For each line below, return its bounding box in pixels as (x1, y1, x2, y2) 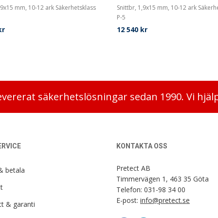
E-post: (116, 196, 140, 205)
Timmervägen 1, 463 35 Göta (116, 174, 209, 183)
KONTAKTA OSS (116, 142, 167, 150)
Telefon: (116, 185, 144, 194)
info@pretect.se (140, 196, 190, 205)
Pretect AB (116, 163, 150, 173)
